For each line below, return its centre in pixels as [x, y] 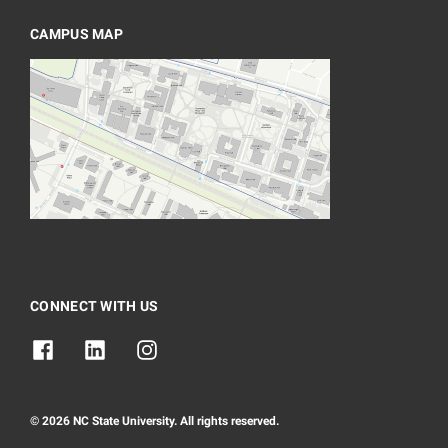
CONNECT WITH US [94, 306]
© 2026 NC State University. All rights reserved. [154, 421]
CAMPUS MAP [76, 34]
